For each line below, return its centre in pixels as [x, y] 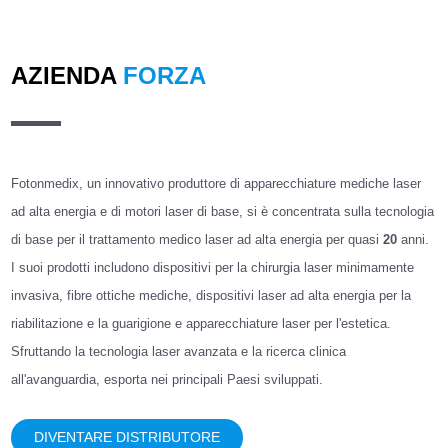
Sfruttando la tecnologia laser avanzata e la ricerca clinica [179, 351]
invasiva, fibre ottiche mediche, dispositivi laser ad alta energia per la [211, 295]
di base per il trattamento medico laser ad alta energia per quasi [197, 239]
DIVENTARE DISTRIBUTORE [127, 436]
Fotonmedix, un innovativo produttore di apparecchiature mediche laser [216, 183]
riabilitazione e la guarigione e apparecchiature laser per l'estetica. [201, 323]
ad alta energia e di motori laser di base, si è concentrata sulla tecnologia [223, 211]
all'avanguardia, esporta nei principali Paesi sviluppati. [167, 379]
